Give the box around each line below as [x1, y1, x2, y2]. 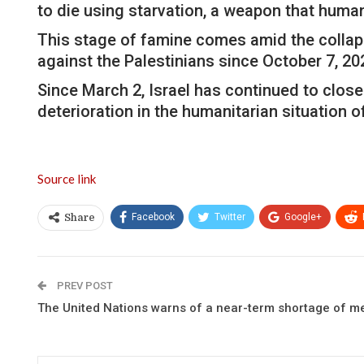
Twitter [214, 210, 245, 223]
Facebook [132, 210, 175, 223]
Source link [37, 171, 96, 186]
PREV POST [54, 279, 113, 292]
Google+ [284, 210, 322, 223]
